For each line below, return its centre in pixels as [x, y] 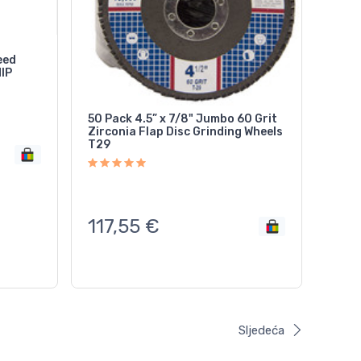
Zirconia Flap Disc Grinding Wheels [185, 132]
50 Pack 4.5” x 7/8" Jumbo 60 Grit [182, 119]
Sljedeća [261, 330]
